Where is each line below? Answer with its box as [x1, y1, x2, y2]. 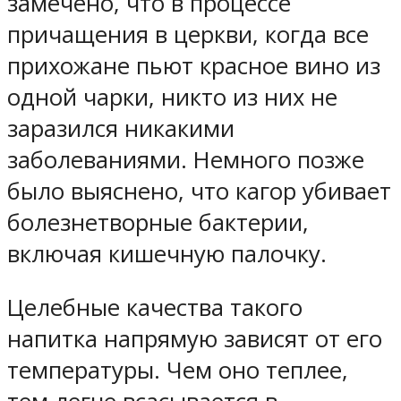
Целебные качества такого [7, 292, 303, 324]
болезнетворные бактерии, [7, 206, 309, 238]
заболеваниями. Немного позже [7, 143, 364, 175]
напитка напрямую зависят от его [7, 323, 382, 355]
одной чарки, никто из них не [7, 81, 337, 113]
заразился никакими [7, 112, 235, 144]
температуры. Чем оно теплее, [7, 354, 348, 387]
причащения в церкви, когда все [7, 18, 369, 50]
